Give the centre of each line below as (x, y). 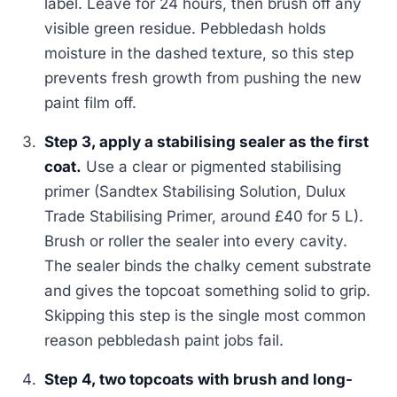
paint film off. (91, 103)
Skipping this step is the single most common (206, 316)
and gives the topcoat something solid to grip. (208, 291)
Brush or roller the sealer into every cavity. (196, 241)
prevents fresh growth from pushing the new (203, 78)
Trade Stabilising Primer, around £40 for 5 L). (204, 217)
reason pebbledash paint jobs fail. (164, 341)
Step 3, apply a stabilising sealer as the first (207, 142)
